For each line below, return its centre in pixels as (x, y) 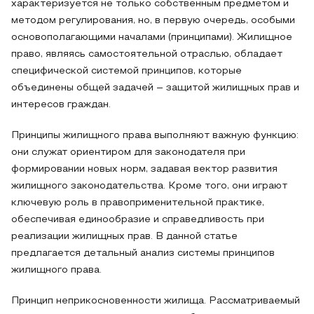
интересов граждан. (61, 105)
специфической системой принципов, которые (127, 71)
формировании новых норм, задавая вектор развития (144, 169)
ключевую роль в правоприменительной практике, (138, 203)
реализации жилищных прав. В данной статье (124, 237)
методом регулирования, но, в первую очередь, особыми (153, 21)
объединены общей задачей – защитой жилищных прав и (155, 88)
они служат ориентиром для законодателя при (128, 152)
